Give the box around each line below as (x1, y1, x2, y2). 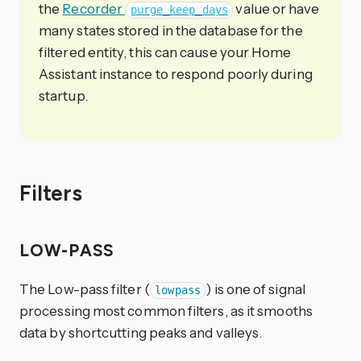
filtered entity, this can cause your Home (39, 44, 292, 61)
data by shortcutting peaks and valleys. (19, 324, 263, 342)
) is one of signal (205, 280, 305, 298)
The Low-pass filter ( (19, 280, 150, 298)
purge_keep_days (130, 3, 228, 17)
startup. (39, 87, 88, 105)
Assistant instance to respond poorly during (39, 65, 313, 83)
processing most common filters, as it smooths (19, 302, 313, 320)
